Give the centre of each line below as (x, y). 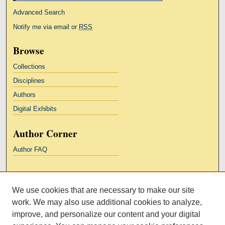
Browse (29, 50)
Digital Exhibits (35, 108)
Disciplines (29, 80)
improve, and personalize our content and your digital (106, 214)
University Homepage (44, 218)
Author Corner (45, 133)
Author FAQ (30, 149)
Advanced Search (39, 12)
